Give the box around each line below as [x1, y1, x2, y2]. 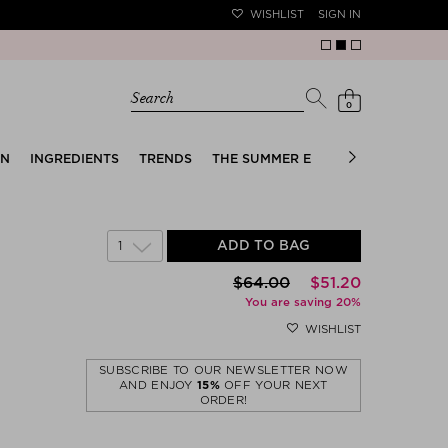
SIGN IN [318, 7, 361, 21]
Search [131, 89, 174, 109]
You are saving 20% [244, 294, 361, 309]
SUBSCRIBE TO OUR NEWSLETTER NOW [99, 362, 348, 377]
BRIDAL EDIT [353, 150, 436, 166]
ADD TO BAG [217, 238, 311, 254]
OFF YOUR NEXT [219, 377, 328, 392]
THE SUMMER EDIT [212, 150, 333, 166]
